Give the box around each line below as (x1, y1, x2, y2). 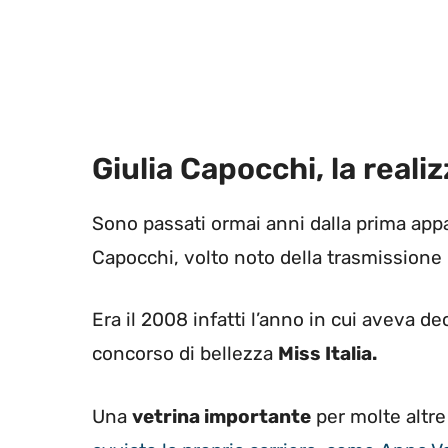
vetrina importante (132, 404, 311, 428)
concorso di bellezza (92, 342, 278, 366)
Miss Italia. (278, 342, 377, 366)
